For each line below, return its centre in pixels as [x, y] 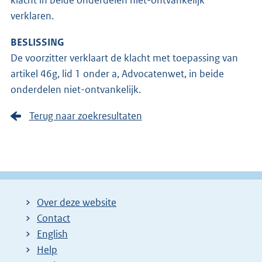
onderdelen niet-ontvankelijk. [76, 89]
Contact [54, 218]
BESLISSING [37, 42]
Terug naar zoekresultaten [85, 116]
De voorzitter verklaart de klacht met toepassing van [124, 58]
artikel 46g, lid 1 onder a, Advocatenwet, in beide [117, 73]
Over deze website [77, 203]
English [52, 234]
